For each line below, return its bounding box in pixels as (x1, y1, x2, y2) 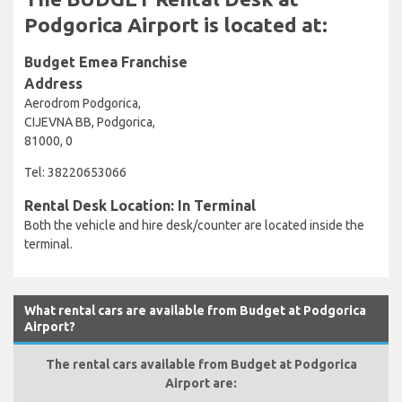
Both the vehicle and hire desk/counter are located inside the (24, 217, 364, 232)
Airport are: (165, 375, 237, 390)
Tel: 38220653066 (24, 164, 127, 179)
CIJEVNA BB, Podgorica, (24, 114, 155, 129)
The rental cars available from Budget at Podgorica (45, 356, 357, 371)
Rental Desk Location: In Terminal (24, 197, 256, 214)
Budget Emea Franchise (24, 53, 188, 70)
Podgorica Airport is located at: (24, 13, 328, 36)
